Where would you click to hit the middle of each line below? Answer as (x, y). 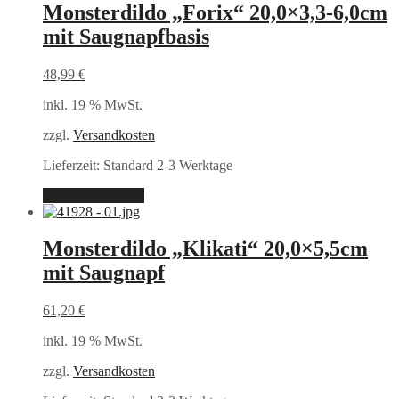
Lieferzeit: (73, 165)
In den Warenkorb (94, 195)
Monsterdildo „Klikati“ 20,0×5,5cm (205, 249)
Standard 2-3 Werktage (168, 165)
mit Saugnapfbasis (126, 36)
